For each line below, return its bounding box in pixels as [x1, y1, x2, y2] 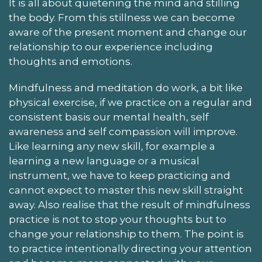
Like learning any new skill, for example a [9, 140, 215, 152]
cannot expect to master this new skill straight [9, 184, 243, 196]
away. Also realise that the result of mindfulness [9, 199, 250, 211]
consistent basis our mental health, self [9, 111, 209, 123]
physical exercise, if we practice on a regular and [9, 96, 252, 108]
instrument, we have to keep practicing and [9, 170, 230, 181]
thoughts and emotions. [9, 56, 132, 67]
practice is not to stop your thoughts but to [9, 213, 226, 225]
